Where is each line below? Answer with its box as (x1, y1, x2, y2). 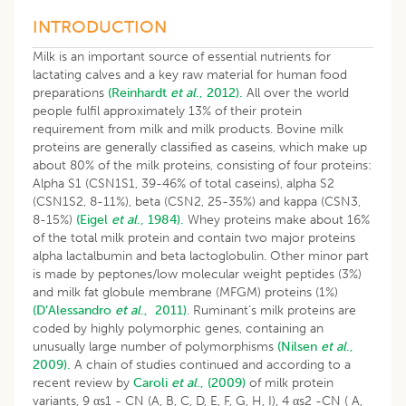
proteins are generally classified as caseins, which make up (33, 139, 367, 155)
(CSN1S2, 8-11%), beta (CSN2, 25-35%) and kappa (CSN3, (33, 193, 361, 209)
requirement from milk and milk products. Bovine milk (33, 121, 343, 137)
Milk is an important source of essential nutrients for (33, 48, 331, 64)
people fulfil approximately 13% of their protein (33, 102, 302, 119)
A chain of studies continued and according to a (71, 356, 351, 372)
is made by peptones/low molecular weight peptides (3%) (33, 266, 362, 282)
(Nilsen (277, 338, 321, 354)
